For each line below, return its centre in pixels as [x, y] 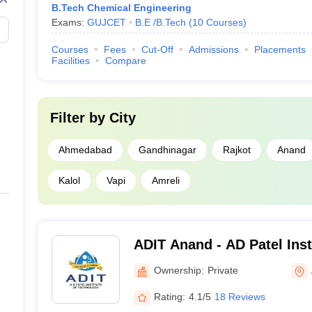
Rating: [169, 296]
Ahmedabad [85, 150]
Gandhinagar [167, 150]
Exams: [69, 22]
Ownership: [179, 270]
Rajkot [236, 150]
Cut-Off [157, 49]
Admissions [213, 49]
